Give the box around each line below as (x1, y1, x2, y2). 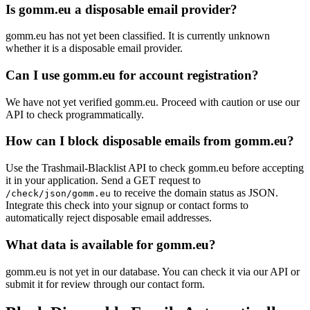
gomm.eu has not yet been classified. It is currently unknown (6, 30, 270, 42)
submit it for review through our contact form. (6, 277, 205, 290)
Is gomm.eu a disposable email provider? (6, 1, 237, 17)
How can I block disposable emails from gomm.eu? (6, 134, 294, 149)
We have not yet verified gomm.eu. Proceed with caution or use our (6, 95, 300, 108)
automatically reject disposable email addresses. (6, 212, 212, 224)
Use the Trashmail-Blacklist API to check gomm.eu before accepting (6, 162, 304, 174)
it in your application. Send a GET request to (6, 174, 201, 187)
